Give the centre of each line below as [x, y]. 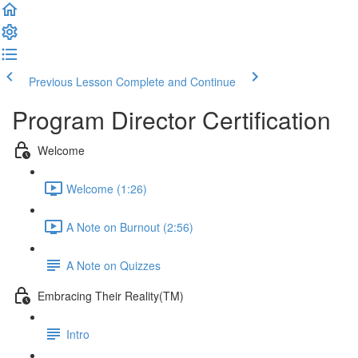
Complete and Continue [176, 82]
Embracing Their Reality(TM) [111, 295]
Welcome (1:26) [107, 188]
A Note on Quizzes [113, 265]
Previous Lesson [71, 82]
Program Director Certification [171, 119]
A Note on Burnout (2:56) [130, 227]
